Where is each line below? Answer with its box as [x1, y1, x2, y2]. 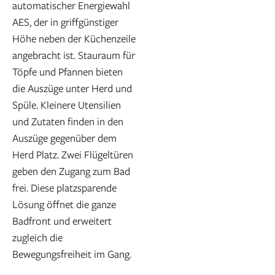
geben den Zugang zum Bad [12, 163, 130, 178]
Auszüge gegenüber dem [12, 130, 117, 145]
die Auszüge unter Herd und [12, 80, 132, 95]
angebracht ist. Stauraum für [12, 47, 135, 62]
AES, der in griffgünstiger [12, 14, 118, 29]
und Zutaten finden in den [12, 114, 123, 128]
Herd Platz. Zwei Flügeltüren [12, 147, 133, 161]
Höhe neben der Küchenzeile [12, 31, 136, 45]
